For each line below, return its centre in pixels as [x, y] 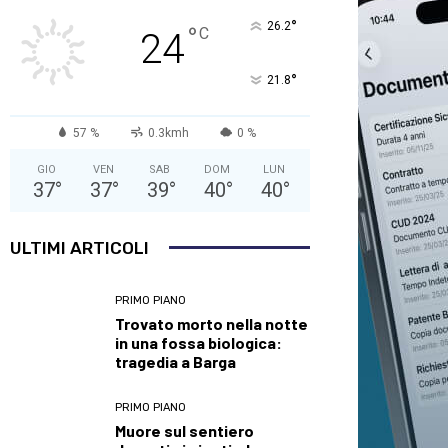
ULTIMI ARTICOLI [79, 247]
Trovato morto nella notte [211, 323]
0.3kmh [168, 132]
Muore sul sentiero [184, 430]
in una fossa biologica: [198, 342]
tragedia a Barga [175, 361]
